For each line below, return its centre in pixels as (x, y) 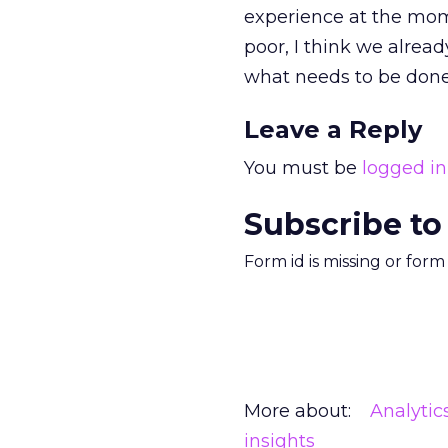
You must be (303, 168)
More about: (297, 411)
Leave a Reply (333, 129)
